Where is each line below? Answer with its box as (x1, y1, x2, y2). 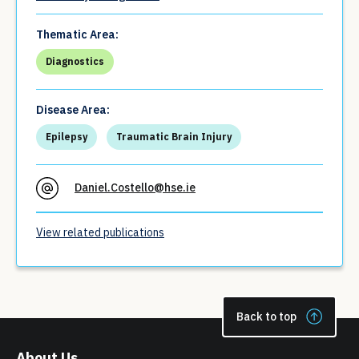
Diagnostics (46, 55, 104, 67)
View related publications (36, 225, 164, 240)
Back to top (236, 309, 296, 324)
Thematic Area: (36, 27, 119, 42)
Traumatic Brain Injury (116, 131, 232, 143)
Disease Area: (36, 103, 110, 117)
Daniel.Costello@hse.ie (75, 180, 196, 196)
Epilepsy (46, 131, 87, 143)
